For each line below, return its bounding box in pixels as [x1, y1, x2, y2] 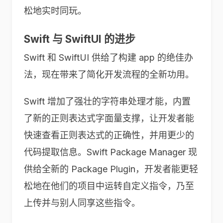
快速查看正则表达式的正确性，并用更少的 [24, 130, 194, 140]
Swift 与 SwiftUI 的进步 [24, 33, 135, 45]
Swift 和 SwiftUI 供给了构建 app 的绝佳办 [24, 52, 193, 63]
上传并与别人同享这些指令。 [24, 198, 140, 208]
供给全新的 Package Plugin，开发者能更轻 [24, 164, 198, 174]
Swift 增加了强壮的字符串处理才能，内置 [24, 96, 191, 107]
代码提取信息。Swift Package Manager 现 [24, 147, 197, 157]
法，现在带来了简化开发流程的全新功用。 [24, 69, 194, 80]
